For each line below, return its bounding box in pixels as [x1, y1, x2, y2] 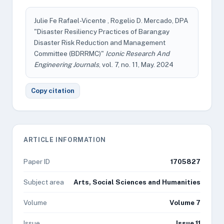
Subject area [23, 178, 64, 186]
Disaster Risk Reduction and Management [34, 38, 165, 46]
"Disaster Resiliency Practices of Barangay [34, 27, 169, 35]
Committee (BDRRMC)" [34, 49, 105, 57]
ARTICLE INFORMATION [23, 136, 106, 143]
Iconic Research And [105, 49, 169, 57]
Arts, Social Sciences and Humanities [73, 178, 200, 186]
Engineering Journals [34, 60, 99, 68]
